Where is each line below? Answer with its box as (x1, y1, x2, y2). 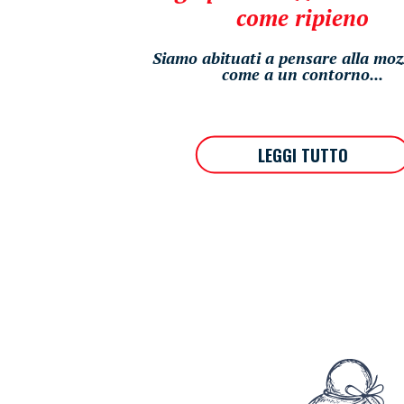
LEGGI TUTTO (257, 142, 348, 167)
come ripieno (236, 2, 370, 32)
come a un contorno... (222, 62, 384, 85)
